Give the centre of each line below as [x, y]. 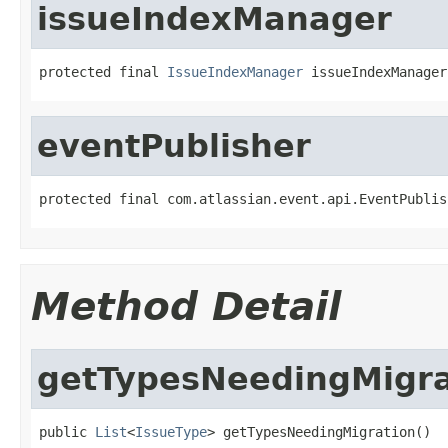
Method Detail [186, 306]
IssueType [171, 431]
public [67, 431]
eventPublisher [174, 145]
